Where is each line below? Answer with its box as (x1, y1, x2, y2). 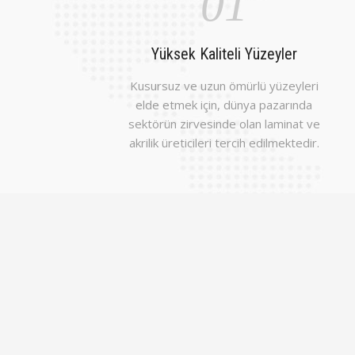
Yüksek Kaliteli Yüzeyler (151, 44, 297, 63)
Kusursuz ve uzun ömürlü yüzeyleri (129, 78, 319, 94)
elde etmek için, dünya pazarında (136, 97, 313, 113)
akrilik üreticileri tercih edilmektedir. (128, 135, 319, 151)
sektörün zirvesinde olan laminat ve (128, 116, 320, 132)
